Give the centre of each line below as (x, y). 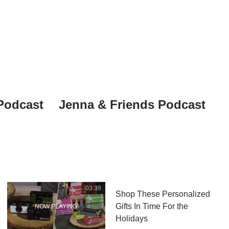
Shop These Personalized (163, 194)
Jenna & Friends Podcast (132, 105)
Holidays (131, 219)
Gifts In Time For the (152, 207)
